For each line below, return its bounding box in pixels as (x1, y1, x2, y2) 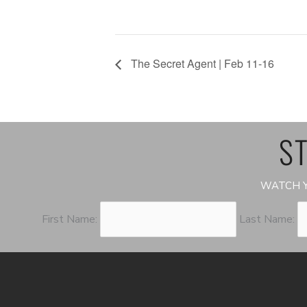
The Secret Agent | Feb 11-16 (128, 56, 274, 72)
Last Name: (236, 211, 297, 227)
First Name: (42, 211, 100, 227)
